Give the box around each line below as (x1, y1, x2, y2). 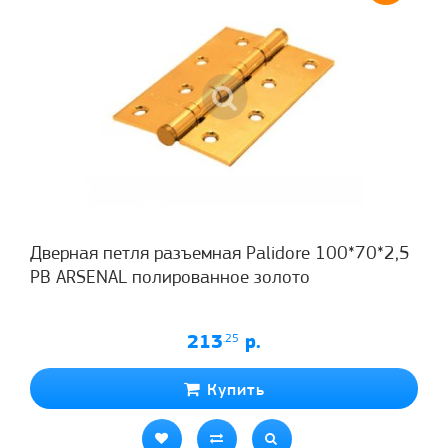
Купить (200, 381, 265, 399)
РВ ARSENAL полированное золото (30, 268, 310, 288)
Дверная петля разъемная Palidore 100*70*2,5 (30, 244, 410, 264)
